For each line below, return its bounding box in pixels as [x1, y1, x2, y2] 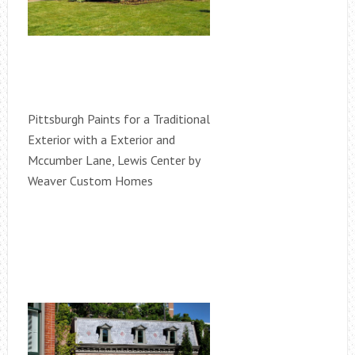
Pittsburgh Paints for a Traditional [27, 111, 210, 128]
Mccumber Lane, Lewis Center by [27, 152, 200, 169]
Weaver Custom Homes [27, 173, 153, 189]
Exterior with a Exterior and [27, 132, 175, 148]
